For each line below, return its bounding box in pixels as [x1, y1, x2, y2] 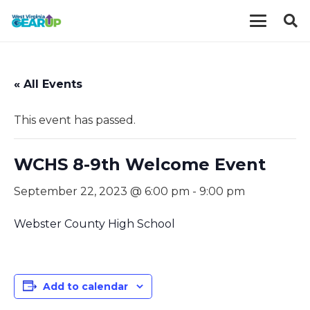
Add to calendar [43, 280, 128, 293]
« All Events [14, 77, 82, 91]
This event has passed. [14, 113, 136, 127]
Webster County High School [14, 217, 175, 230]
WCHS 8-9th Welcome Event [14, 154, 266, 174]
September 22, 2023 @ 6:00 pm [14, 185, 190, 198]
